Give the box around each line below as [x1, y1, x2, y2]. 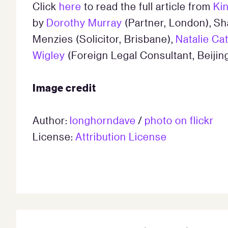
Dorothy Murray [46, 16, 125, 28]
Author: [33, 113, 70, 126]
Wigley [33, 48, 65, 61]
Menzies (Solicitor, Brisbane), [33, 32, 176, 45]
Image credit [33, 80, 96, 94]
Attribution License [75, 130, 167, 142]
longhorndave [70, 113, 136, 126]
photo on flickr [145, 113, 214, 126]
